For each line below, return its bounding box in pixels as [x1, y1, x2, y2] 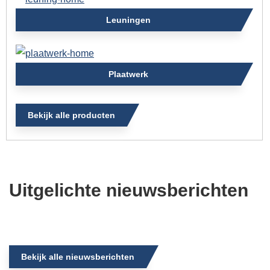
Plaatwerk [108, 69, 148, 79]
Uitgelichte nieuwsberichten [9, 180, 248, 200]
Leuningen [105, 14, 151, 25]
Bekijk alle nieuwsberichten [21, 251, 134, 262]
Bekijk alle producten [28, 110, 115, 120]
